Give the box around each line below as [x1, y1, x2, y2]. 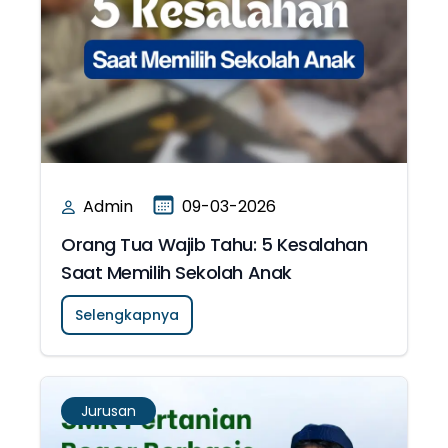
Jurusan [81, 401, 136, 421]
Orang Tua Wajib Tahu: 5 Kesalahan [61, 232, 368, 257]
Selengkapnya [75, 305, 179, 325]
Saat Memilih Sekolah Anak [61, 260, 292, 285]
